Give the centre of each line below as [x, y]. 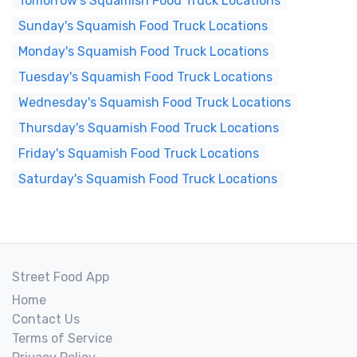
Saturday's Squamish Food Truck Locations [148, 179]
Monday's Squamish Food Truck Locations [143, 51]
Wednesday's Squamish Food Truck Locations [155, 102]
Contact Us [46, 319]
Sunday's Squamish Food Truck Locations [143, 26]
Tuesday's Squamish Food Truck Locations [145, 77]
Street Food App [61, 277]
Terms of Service [62, 338]
